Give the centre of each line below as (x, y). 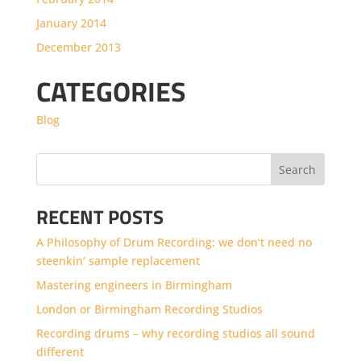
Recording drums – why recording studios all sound (175, 333)
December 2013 (78, 47)
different (60, 351)
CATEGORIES (111, 91)
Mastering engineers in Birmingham (134, 284)
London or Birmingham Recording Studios (149, 309)
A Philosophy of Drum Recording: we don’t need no (174, 242)
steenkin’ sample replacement (118, 260)
